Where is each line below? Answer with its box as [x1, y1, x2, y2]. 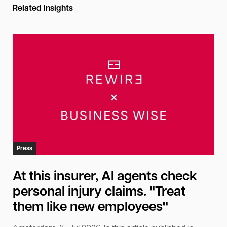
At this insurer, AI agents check [13, 170, 197, 184]
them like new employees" [13, 200, 168, 214]
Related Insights [13, 5, 73, 13]
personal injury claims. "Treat [13, 185, 185, 199]
